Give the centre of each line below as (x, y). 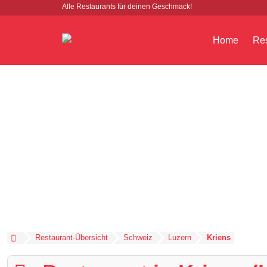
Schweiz (138, 237)
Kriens (218, 237)
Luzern (179, 237)
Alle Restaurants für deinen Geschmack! (127, 7)
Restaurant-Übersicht (71, 237)
